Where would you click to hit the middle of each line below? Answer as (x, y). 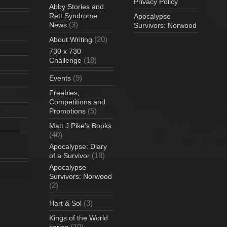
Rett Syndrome (73, 15)
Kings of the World (79, 218)
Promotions (68, 111)
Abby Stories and (77, 6)
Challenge (66, 60)
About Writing (71, 39)
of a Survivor (70, 155)
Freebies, (65, 92)
